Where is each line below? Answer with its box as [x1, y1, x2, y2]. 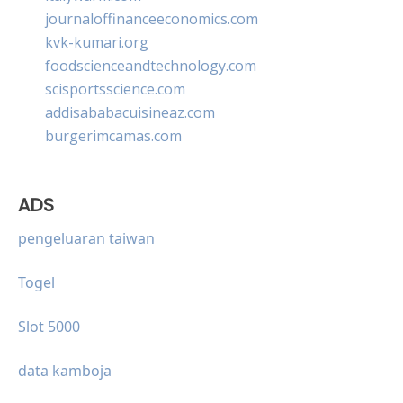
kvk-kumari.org [45, 31, 148, 52]
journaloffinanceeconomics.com [45, 8, 258, 29]
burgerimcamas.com [45, 125, 182, 146]
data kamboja [18, 360, 112, 381]
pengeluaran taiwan [18, 228, 155, 248]
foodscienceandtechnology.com [45, 55, 256, 76]
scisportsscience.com [45, 78, 185, 99]
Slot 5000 [18, 316, 80, 336]
